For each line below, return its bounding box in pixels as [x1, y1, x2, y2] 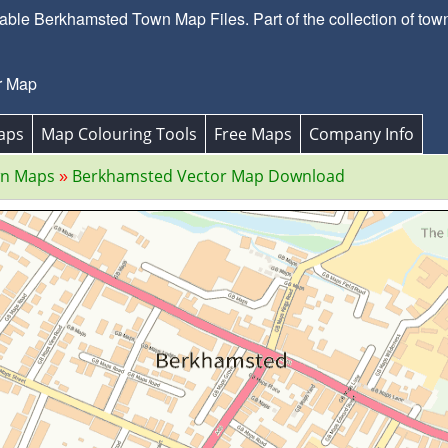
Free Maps [214, 123, 292, 145]
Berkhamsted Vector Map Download [72, 165, 345, 187]
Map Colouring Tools [41, 123, 197, 145]
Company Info [309, 123, 414, 145]
